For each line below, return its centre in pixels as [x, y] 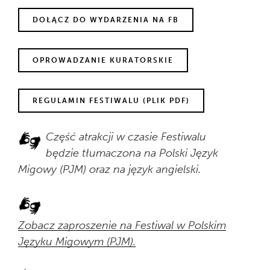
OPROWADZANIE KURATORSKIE [103, 60]
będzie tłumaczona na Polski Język [132, 153]
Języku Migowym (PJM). [77, 241]
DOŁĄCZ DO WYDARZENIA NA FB [106, 20]
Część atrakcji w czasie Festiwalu [126, 137]
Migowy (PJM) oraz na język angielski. [109, 169]
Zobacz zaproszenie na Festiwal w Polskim [122, 225]
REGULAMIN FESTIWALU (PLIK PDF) [111, 100]
